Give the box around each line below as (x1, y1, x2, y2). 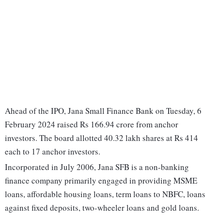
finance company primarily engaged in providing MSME (5, 175, 197, 186)
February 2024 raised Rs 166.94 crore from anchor (5, 119, 178, 130)
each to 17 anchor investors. (5, 146, 100, 157)
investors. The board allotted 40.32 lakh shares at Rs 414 (5, 132, 198, 144)
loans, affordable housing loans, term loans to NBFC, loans (5, 188, 205, 200)
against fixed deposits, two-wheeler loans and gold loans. (5, 202, 199, 214)
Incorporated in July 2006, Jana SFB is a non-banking (5, 161, 189, 173)
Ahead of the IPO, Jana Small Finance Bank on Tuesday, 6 (5, 105, 201, 117)
